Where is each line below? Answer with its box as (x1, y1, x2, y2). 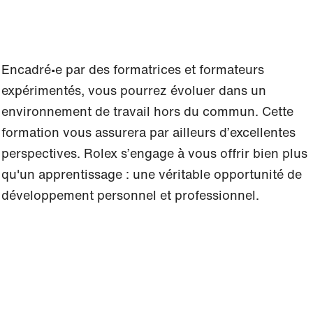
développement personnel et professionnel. (1, 186, 259, 204)
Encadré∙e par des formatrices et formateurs (1, 60, 264, 78)
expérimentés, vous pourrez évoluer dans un (1, 81, 266, 99)
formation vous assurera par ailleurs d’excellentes (1, 123, 296, 141)
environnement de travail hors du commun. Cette (1, 102, 293, 120)
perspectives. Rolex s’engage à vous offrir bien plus (1, 144, 307, 162)
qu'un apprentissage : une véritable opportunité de (1, 165, 302, 183)
